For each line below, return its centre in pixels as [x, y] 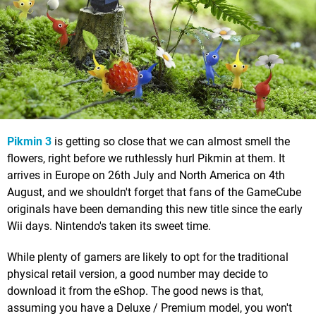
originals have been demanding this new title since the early [155, 209]
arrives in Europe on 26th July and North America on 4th [146, 175]
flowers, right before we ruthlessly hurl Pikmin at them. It [146, 158]
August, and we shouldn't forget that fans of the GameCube [154, 192]
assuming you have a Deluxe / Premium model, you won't [150, 308]
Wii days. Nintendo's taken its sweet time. [109, 226]
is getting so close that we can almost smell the [171, 141]
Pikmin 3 [29, 141]
